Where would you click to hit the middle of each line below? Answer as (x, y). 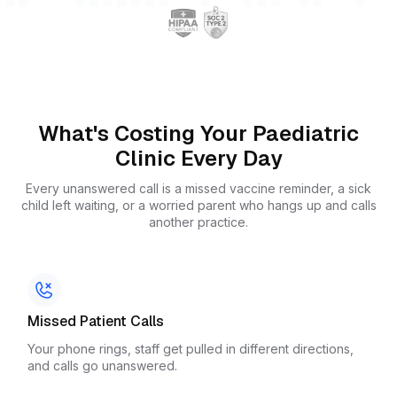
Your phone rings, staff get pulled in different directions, (191, 349)
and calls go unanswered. (102, 366)
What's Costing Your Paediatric (198, 134)
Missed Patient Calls (96, 321)
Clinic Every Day (198, 159)
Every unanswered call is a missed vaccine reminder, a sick (198, 189)
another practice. (198, 222)
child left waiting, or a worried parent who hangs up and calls (198, 206)
